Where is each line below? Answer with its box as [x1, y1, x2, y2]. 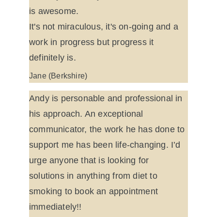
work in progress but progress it [29, 37, 156, 47]
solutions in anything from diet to [29, 171, 160, 181]
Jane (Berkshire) [29, 72, 88, 80]
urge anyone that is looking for [29, 155, 152, 165]
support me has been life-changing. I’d [29, 140, 183, 150]
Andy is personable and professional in [29, 93, 185, 103]
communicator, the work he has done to [29, 124, 187, 134]
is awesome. [29, 6, 79, 16]
